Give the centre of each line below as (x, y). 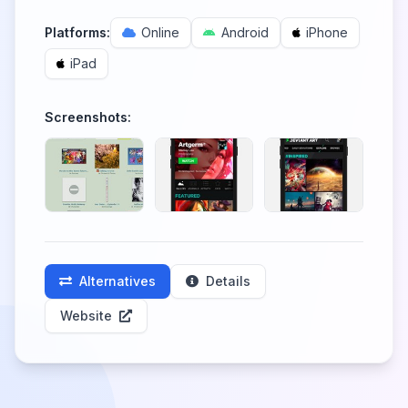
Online (160, 32)
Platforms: (77, 32)
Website (86, 316)
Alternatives (117, 281)
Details (228, 281)
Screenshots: (88, 117)
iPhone (327, 32)
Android (245, 32)
